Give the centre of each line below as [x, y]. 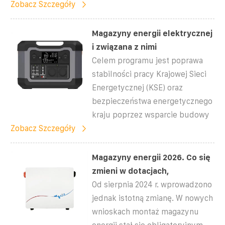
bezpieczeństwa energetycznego [152, 101]
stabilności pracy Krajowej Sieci [149, 74]
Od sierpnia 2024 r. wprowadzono [152, 184]
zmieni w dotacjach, [131, 171]
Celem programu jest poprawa [148, 60]
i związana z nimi [125, 47]
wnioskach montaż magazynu [146, 211]
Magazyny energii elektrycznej [152, 33]
